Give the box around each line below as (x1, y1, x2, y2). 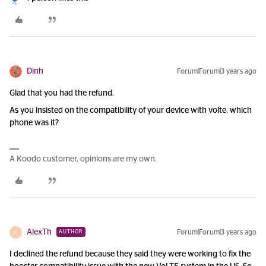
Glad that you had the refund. (9, 89, 114, 97)
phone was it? (9, 119, 59, 127)
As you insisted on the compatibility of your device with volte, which (9, 106, 252, 115)
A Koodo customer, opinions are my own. (9, 155, 157, 163)
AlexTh (27, 228, 52, 236)
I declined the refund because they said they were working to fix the (9, 250, 251, 258)
